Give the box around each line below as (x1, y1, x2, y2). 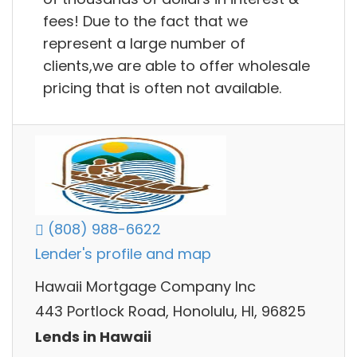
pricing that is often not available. (43, 77, 281, 98)
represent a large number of (43, 33, 245, 53)
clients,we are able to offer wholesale (43, 55, 310, 76)
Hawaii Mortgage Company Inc (35, 276, 256, 296)
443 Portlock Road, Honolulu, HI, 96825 (35, 301, 306, 322)
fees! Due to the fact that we (43, 10, 248, 31)
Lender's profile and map (35, 244, 211, 265)
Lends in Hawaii (35, 326, 151, 347)
